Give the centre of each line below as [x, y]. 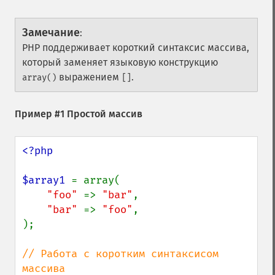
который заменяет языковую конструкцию [120, 62]
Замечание [51, 33]
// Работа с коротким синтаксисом [120, 254]
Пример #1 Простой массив [79, 114]
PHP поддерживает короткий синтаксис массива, [136, 48]
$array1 [47, 180]
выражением [89, 77]
